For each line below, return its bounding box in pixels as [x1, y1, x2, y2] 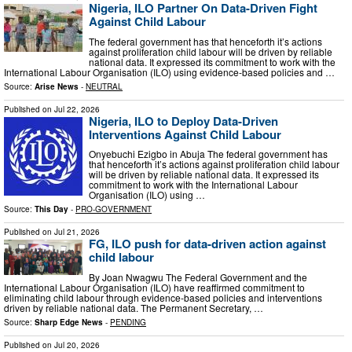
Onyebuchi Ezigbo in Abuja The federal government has [89, 147, 328, 161]
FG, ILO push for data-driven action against [89, 235, 326, 253]
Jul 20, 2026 [54, 339, 100, 350]
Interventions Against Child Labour [89, 125, 281, 143]
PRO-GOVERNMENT [75, 203, 152, 215]
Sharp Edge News [35, 316, 103, 328]
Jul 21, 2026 [54, 226, 100, 238]
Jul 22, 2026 [54, 103, 100, 115]
